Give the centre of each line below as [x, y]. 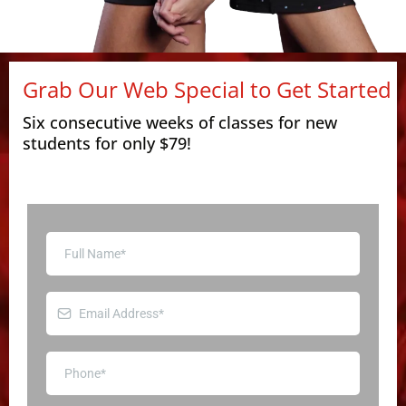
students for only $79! [107, 143]
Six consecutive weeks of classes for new [180, 122]
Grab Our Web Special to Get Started [207, 89]
